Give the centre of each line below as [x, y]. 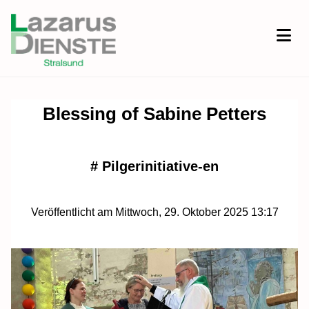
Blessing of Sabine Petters [154, 113]
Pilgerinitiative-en [160, 166]
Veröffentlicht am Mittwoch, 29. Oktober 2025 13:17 [154, 212]
